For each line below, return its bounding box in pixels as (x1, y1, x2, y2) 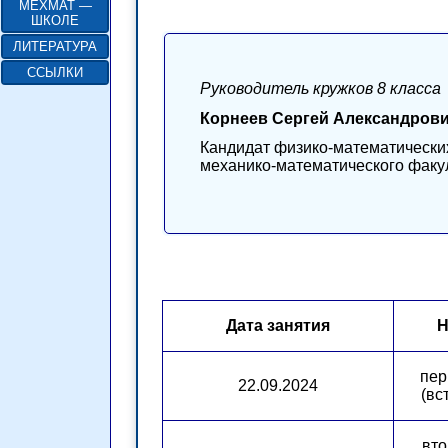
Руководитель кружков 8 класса (200, 80, 441, 98)
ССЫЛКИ (27, 65, 83, 80)
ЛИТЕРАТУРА (13, 39, 97, 54)
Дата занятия (226, 316, 330, 334)
